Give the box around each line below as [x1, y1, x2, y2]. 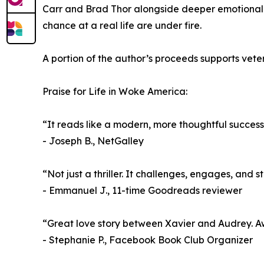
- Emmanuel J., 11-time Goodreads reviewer [42, 184, 242, 196]
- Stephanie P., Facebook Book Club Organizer [42, 233, 253, 246]
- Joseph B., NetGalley [42, 134, 144, 147]
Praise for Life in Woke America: [42, 85, 187, 97]
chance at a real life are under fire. [42, 19, 202, 31]
